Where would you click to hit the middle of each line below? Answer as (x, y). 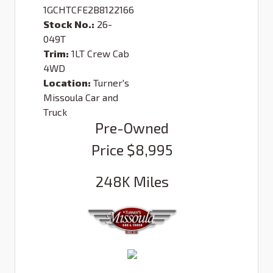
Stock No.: (69, 24)
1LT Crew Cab (100, 54)
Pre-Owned (132, 128)
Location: (67, 83)
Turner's (111, 83)
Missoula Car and (81, 97)
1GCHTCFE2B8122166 (89, 10)
